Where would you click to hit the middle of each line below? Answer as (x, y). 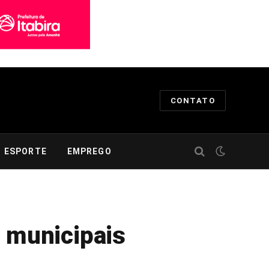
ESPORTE (25, 151)
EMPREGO (89, 151)
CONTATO (192, 100)
